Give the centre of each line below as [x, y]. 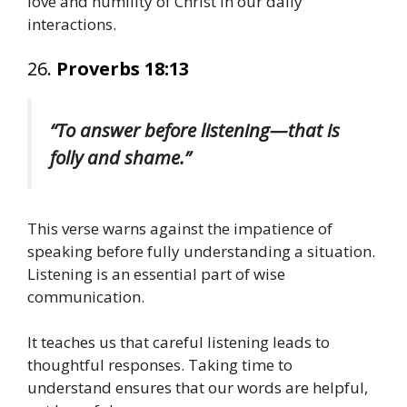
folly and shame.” [120, 158]
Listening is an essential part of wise [156, 273]
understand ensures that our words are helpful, [198, 388]
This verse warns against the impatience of [180, 228]
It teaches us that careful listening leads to [179, 342]
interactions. [72, 24]
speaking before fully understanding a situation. [201, 251]
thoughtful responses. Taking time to [160, 365]
